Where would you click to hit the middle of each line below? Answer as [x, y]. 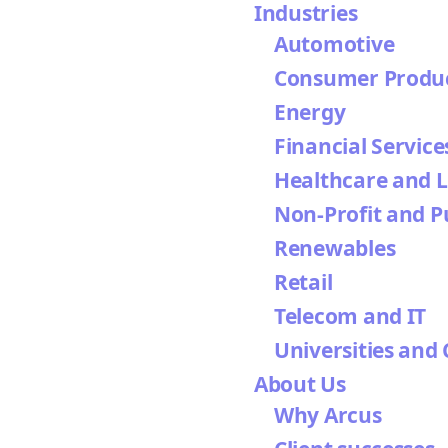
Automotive [334, 44]
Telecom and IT [350, 316]
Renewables [335, 248]
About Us [300, 384]
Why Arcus [328, 415]
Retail [303, 282]
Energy [310, 112]
